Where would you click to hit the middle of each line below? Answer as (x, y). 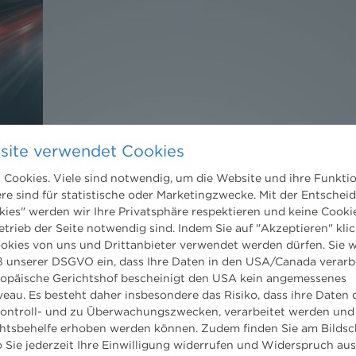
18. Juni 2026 (92, 201)
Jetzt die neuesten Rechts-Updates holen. (189, 228)
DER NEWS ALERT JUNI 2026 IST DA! (181, 166)
